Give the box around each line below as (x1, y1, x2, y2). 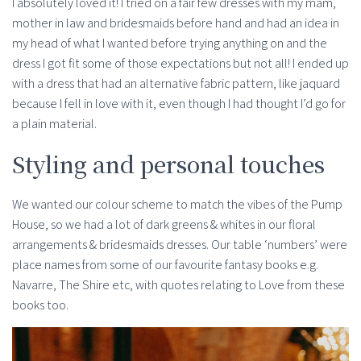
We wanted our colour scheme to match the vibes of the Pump (12, 196, 342, 214)
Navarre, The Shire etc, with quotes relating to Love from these (12, 276, 345, 294)
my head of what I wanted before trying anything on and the (12, 35, 327, 52)
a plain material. (12, 115, 97, 133)
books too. (12, 297, 68, 314)
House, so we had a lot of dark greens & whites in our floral (12, 216, 316, 234)
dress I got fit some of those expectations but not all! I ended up (12, 55, 349, 73)
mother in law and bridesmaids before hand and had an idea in (12, 15, 339, 32)
